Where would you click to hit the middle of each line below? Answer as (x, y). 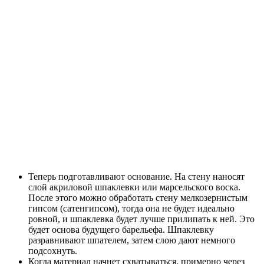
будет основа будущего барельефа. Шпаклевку (121, 230)
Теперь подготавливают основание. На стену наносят (136, 177)
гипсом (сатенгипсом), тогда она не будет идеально (131, 209)
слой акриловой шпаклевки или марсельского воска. (134, 187)
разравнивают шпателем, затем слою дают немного (132, 240)
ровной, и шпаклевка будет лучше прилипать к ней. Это (141, 219)
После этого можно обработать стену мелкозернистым (138, 198)
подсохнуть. (53, 251)
